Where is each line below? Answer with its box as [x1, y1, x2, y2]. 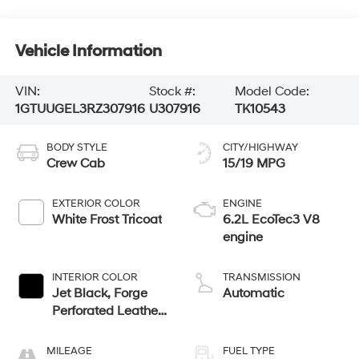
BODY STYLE [46, 140, 107, 154]
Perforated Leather [51, 302, 162, 319]
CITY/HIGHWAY [223, 140, 298, 154]
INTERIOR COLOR [51, 270, 138, 284]
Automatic [223, 284, 284, 301]
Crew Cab [46, 155, 105, 171]
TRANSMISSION [223, 270, 301, 284]
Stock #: [149, 83, 196, 100]
